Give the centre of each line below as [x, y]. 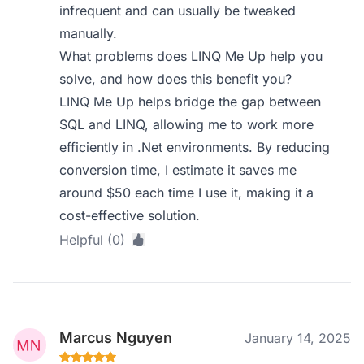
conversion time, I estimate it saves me [178, 170]
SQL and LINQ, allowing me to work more [187, 124]
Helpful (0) [93, 240]
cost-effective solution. [130, 215]
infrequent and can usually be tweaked [178, 11]
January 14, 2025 [298, 338]
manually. [89, 33]
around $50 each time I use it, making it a [187, 193]
